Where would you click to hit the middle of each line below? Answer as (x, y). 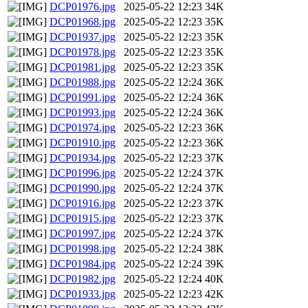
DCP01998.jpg (82, 249)
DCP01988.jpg (82, 82)
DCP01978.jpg (82, 52)
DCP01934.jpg (82, 158)
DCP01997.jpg (82, 234)
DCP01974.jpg (82, 128)
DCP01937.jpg (82, 37)
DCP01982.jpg (82, 279)
